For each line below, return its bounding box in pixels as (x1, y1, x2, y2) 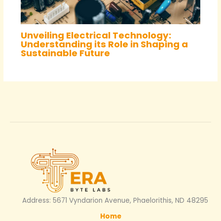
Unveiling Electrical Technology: (20, 29, 171, 42)
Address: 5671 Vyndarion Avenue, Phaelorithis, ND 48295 (22, 195, 208, 205)
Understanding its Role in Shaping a (20, 38, 188, 51)
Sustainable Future (20, 47, 110, 60)
